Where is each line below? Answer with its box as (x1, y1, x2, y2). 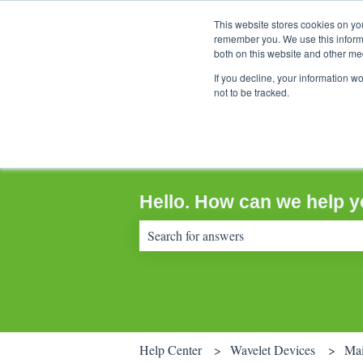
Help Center (139, 340, 202, 358)
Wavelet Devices (230, 340, 316, 358)
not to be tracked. (214, 85, 289, 99)
